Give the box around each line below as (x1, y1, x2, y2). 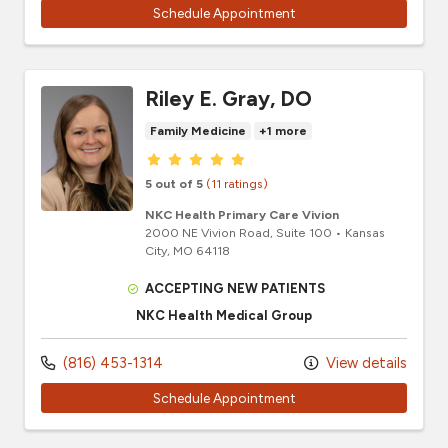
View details (322, 354, 407, 373)
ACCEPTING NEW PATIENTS (145, 281, 326, 297)
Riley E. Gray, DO (145, 86, 312, 112)
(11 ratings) (206, 176, 268, 192)
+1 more (259, 124, 307, 139)
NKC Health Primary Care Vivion (145, 207, 339, 223)
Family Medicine (150, 124, 246, 139)
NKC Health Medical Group (136, 308, 312, 324)
